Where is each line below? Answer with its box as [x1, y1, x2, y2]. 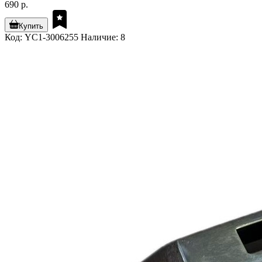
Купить [19, 22, 43, 31]
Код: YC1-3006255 [5, 32, 78, 43]
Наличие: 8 [81, 32, 125, 43]
